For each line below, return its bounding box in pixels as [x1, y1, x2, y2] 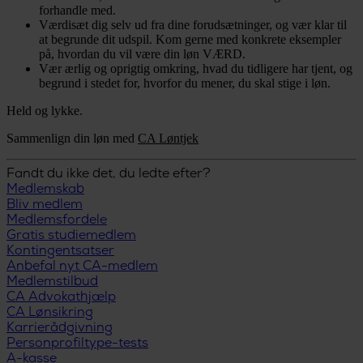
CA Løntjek [138, 130, 199, 145]
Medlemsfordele [6, 212, 107, 228]
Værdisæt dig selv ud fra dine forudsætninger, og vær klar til [39, 17, 347, 32]
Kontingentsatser [6, 243, 114, 259]
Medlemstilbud [6, 274, 98, 290]
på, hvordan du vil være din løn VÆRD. [39, 46, 246, 61]
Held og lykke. [6, 103, 83, 117]
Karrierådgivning [6, 320, 113, 336]
